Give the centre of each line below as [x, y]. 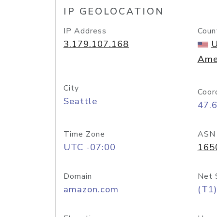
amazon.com [91, 189]
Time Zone [84, 134]
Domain [78, 176]
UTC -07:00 [90, 147]
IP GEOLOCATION [114, 12]
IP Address [85, 31]
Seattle [80, 101]
